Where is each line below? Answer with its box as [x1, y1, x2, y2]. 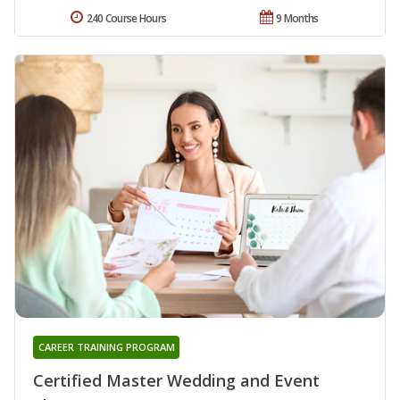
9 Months [276, 11, 319, 27]
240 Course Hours [86, 11, 167, 27]
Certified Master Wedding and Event [33, 369, 320, 391]
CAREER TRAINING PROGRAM [37, 339, 175, 354]
